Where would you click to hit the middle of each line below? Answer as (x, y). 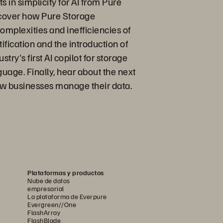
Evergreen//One (52, 204)
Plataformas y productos (66, 172)
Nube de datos (49, 180)
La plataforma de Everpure (67, 196)
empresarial (46, 188)
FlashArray (44, 212)
